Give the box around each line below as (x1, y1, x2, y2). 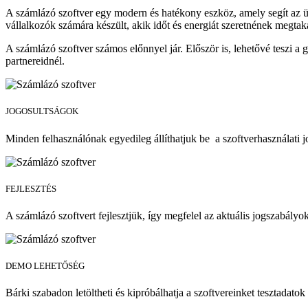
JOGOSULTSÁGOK (5, 106, 78, 117)
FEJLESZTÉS (5, 183, 56, 194)
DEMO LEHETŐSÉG (5, 261, 85, 272)
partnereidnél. (5, 55, 65, 67)
